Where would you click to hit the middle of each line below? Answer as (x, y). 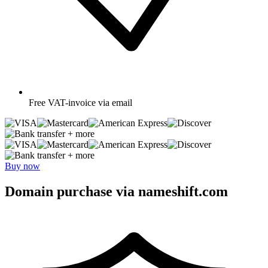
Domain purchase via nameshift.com (116, 191)
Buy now (22, 166)
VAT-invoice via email (90, 102)
